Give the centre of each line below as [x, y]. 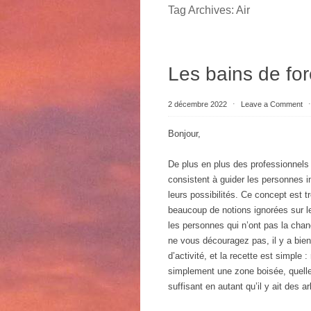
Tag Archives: [202, 10]
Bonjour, [184, 134]
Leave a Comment [272, 104]
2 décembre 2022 [199, 104]
